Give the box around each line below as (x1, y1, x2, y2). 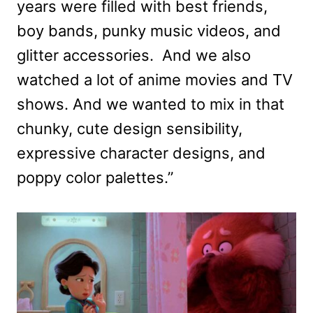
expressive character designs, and (17, 143, 265, 162)
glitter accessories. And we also (17, 45, 251, 64)
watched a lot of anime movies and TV (17, 70, 293, 89)
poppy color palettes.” (17, 168, 173, 187)
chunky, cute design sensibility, (17, 119, 242, 138)
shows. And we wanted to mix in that (17, 94, 284, 113)
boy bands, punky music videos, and (17, 21, 281, 40)
